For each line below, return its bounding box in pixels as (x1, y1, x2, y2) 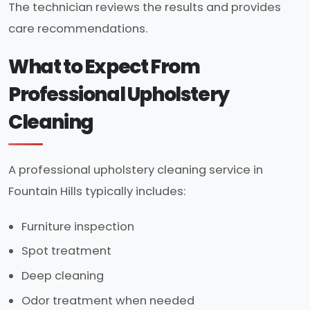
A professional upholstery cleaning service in (8, 161, 263, 178)
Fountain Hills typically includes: (8, 183, 185, 199)
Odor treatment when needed (21, 292, 195, 309)
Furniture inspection (21, 218, 135, 235)
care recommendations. (8, 21, 147, 37)
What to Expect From (8, 53, 200, 81)
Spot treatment (21, 243, 112, 259)
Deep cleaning (21, 268, 104, 284)
